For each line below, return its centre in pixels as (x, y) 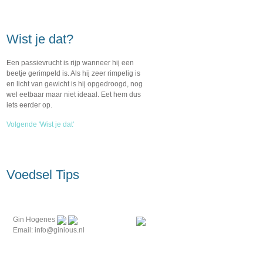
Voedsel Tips (43, 175)
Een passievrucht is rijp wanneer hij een (70, 63)
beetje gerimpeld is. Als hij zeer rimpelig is (73, 73)
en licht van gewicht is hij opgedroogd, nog (75, 84)
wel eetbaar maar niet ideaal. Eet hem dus (74, 95)
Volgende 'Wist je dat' (40, 124)
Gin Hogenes (35, 220)
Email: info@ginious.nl (48, 230)
